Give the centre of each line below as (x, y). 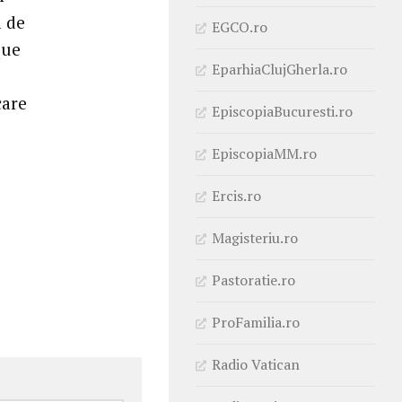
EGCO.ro (240, 26)
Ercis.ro (236, 195)
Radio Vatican (256, 364)
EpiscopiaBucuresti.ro (282, 111)
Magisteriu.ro (255, 237)
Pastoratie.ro (253, 280)
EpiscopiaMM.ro (264, 153)
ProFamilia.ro (256, 322)
